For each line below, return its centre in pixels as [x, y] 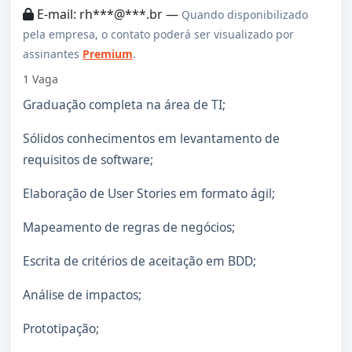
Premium [108, 53]
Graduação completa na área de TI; [124, 105]
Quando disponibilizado [245, 14]
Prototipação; [61, 329]
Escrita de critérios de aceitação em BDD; [139, 261]
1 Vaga [40, 79]
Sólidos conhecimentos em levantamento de [151, 139]
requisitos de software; [88, 160]
